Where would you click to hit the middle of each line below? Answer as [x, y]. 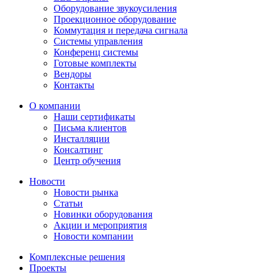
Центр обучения [87, 160]
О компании [55, 105]
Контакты [74, 85]
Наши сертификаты [94, 116]
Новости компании [94, 236]
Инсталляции [82, 138]
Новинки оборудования [103, 214]
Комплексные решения [77, 257]
